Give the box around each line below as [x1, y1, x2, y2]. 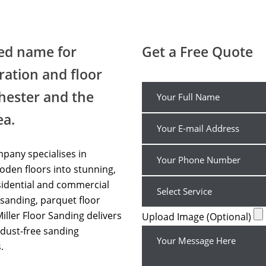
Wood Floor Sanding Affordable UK [55, 26, 211, 39]
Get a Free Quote [142, 42, 253, 61]
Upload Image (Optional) [142, 210, 254, 223]
